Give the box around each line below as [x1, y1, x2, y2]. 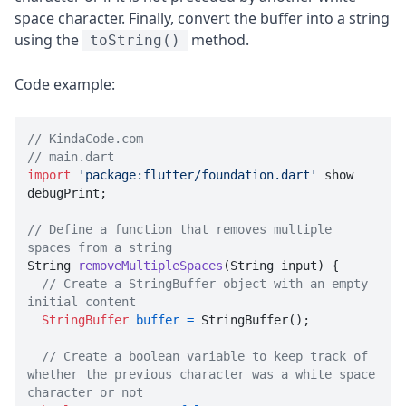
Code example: [14, 74, 115, 95]
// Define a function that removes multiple [27, 222, 332, 237]
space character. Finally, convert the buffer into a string [14, 8, 390, 29]
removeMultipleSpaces [78, 258, 223, 274]
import [27, 168, 71, 183]
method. [188, 30, 249, 51]
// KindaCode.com [27, 131, 143, 147]
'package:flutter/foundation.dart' [78, 168, 317, 183]
